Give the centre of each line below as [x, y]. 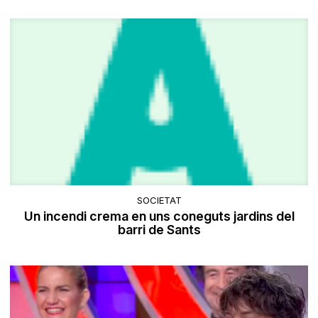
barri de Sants [159, 230]
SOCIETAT [159, 201]
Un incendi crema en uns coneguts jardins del [159, 216]
